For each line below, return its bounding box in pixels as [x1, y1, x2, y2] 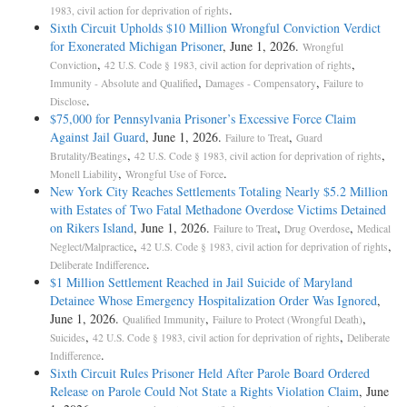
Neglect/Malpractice [50, 240, 134, 254]
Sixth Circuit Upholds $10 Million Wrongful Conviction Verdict [50, 19, 381, 37]
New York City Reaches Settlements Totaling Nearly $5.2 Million [50, 183, 388, 201]
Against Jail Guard [50, 128, 145, 146]
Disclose [50, 94, 86, 109]
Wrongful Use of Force [125, 167, 223, 182]
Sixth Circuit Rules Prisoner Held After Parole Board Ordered [50, 364, 370, 382]
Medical [357, 222, 391, 236]
